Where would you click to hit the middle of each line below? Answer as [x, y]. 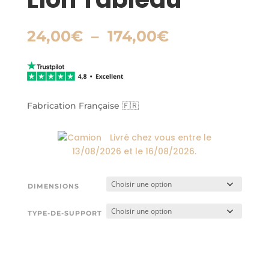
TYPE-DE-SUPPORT [65, 213]
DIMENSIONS [53, 186]
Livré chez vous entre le [160, 137]
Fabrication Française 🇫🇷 [83, 105]
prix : [187, 63]
